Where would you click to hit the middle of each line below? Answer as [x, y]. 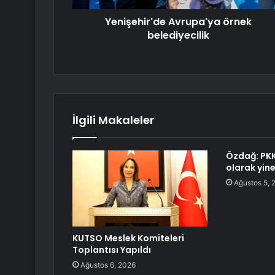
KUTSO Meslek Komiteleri [128, 238]
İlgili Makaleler [113, 120]
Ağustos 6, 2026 [108, 265]
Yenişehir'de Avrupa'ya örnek [178, 22]
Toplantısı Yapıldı [112, 250]
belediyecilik [178, 36]
